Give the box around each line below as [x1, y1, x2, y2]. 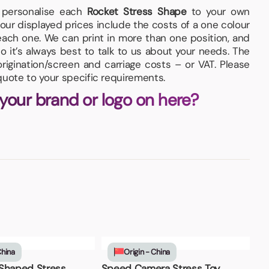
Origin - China [124, 247, 170, 258]
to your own [186, 4, 250, 18]
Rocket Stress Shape [86, 4, 187, 18]
